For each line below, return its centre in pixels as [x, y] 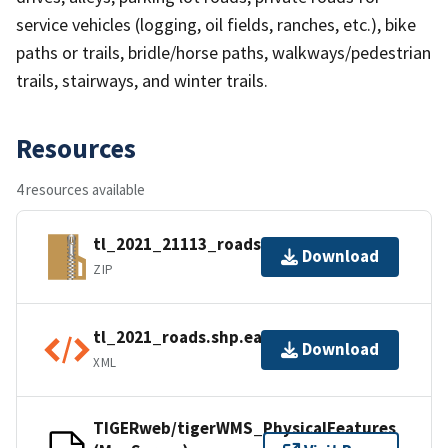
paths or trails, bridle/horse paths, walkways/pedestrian [223, 52]
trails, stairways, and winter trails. [142, 80]
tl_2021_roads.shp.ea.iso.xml [208, 337]
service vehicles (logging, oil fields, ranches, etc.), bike [216, 24]
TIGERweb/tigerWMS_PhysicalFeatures [244, 427]
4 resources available [80, 189]
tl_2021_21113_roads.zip [191, 244]
